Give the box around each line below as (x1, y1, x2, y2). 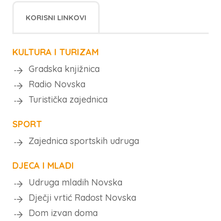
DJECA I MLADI (12, 160, 74, 171)
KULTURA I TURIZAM (12, 46, 99, 58)
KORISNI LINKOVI (26, 13, 86, 22)
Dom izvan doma (29, 207, 98, 219)
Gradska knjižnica (29, 63, 100, 74)
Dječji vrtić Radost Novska (29, 192, 136, 203)
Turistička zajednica (29, 94, 108, 105)
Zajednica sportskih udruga (29, 135, 139, 147)
